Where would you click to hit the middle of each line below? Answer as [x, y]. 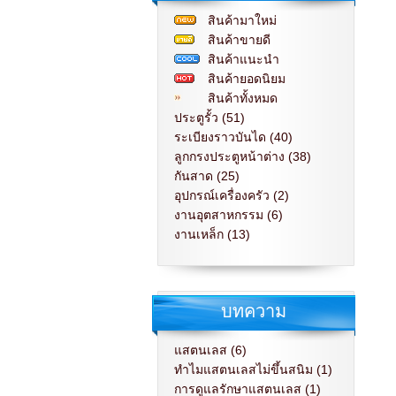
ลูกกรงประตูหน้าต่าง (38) [243, 156]
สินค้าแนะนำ [244, 59]
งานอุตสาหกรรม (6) [228, 215]
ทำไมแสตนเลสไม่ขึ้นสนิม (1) [253, 369]
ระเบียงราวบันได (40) [233, 137]
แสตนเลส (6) [210, 350]
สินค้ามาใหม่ [242, 20]
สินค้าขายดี [239, 40]
